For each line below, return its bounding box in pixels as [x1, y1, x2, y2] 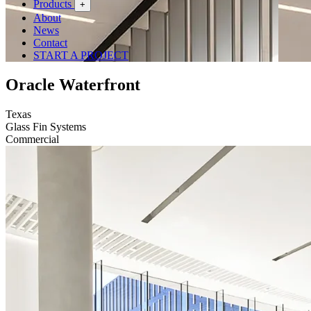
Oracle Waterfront [6, 75, 140, 94]
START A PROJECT [33, 49, 128, 61]
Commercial [6, 133, 59, 145]
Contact [33, 37, 67, 49]
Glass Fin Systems [6, 120, 86, 133]
